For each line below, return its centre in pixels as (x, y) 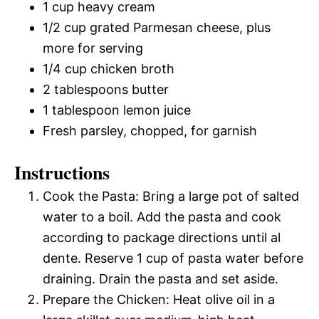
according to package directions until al (162, 238)
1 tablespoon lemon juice (117, 110)
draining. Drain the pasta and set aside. (161, 279)
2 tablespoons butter (106, 90)
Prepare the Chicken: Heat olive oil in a (159, 300)
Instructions (62, 173)
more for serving (93, 48)
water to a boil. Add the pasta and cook (162, 217)
